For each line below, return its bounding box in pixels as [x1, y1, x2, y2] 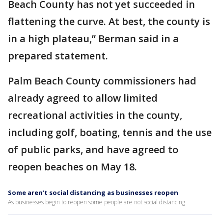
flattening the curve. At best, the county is [8, 15, 210, 28]
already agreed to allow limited [8, 91, 158, 105]
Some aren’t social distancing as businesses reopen [8, 188, 178, 197]
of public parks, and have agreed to [8, 143, 178, 156]
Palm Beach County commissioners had [8, 74, 196, 87]
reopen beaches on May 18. [8, 160, 137, 173]
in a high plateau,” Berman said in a [8, 32, 179, 45]
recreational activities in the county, [8, 109, 182, 122]
